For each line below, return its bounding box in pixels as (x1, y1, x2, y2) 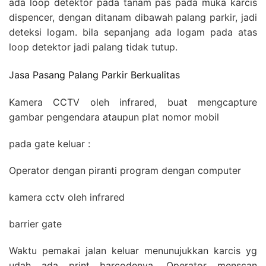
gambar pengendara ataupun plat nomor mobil (9, 110, 222, 123)
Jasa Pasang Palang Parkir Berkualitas (9, 68, 180, 81)
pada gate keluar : (9, 137, 93, 150)
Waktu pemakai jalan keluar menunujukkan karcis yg (9, 244, 257, 256)
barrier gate (9, 217, 65, 230)
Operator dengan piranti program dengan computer (9, 164, 244, 176)
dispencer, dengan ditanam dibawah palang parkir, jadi (9, 11, 257, 24)
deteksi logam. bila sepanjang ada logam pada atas (9, 26, 257, 39)
